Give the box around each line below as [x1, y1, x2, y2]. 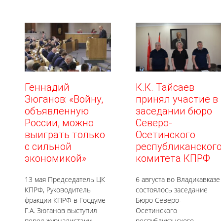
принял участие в [135, 93, 218, 105]
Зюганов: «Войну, [25, 93, 103, 105]
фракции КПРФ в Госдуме [25, 195, 106, 205]
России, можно [25, 116, 94, 129]
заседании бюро [135, 105, 212, 117]
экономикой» [25, 152, 86, 164]
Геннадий [25, 81, 70, 93]
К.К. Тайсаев [135, 81, 194, 93]
